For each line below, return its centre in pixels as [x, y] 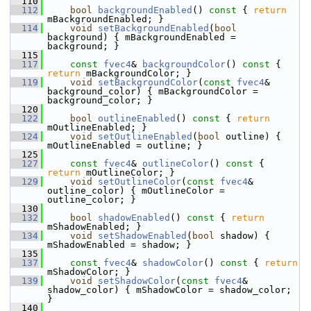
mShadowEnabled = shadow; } [119, 245]
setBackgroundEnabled [153, 28]
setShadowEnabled [142, 236]
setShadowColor [137, 281]
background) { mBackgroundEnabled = [142, 37]
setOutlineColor [140, 182]
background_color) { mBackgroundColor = [153, 91]
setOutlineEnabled [145, 136]
